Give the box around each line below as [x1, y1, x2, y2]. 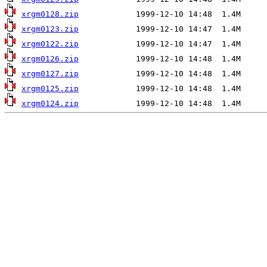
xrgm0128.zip [21, 10, 79, 19]
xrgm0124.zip [21, 99, 79, 108]
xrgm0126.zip [21, 54, 79, 64]
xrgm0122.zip [21, 39, 79, 49]
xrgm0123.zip [21, 24, 79, 34]
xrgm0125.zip [21, 84, 79, 94]
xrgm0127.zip [21, 69, 79, 79]
